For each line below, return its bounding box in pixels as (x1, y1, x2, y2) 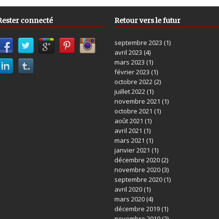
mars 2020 (114, 195, 145, 204)
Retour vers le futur (114, 16, 180, 25)
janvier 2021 (114, 146, 150, 155)
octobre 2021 (114, 107, 153, 116)
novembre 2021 (114, 97, 160, 106)
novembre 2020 (114, 165, 160, 175)
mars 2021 (114, 136, 145, 145)
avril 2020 (114, 185, 142, 194)
